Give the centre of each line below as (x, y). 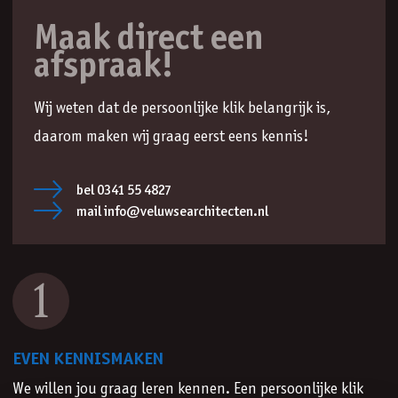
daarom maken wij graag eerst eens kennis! (171, 137)
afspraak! (104, 67)
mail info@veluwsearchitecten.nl (172, 211)
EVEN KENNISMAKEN (88, 359)
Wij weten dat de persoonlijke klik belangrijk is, (182, 108)
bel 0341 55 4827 (123, 190)
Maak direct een (149, 39)
